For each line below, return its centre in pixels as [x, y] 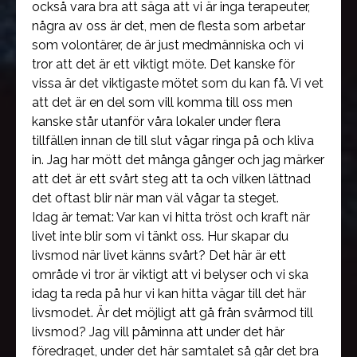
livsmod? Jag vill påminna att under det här [158, 332]
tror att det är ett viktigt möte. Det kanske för [163, 64]
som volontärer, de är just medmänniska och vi [168, 45]
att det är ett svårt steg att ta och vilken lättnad [171, 179]
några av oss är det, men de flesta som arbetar [169, 26]
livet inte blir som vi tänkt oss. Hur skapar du [160, 236]
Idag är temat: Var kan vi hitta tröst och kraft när [171, 217]
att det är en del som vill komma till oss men [162, 102]
